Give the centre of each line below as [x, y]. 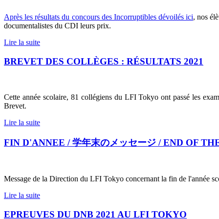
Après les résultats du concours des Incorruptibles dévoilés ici [99, 17]
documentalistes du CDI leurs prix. [58, 26]
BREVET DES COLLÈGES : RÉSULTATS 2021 [104, 62]
